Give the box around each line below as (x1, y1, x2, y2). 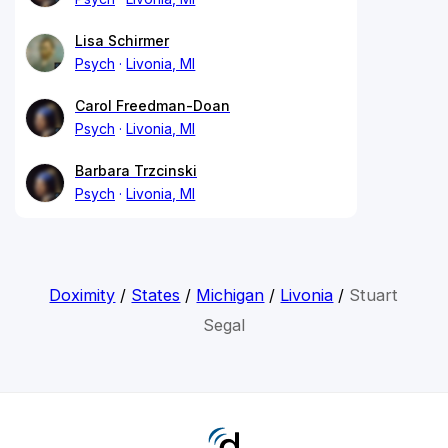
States (131, 284, 181, 305)
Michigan (196, 284, 265, 305)
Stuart (349, 284, 399, 305)
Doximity (49, 284, 116, 305)
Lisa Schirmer (75, 31, 169, 49)
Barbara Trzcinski (75, 161, 197, 179)
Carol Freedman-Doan (75, 96, 230, 114)
